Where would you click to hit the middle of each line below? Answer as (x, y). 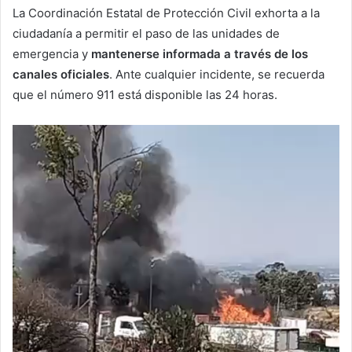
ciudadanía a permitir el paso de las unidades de (146, 34)
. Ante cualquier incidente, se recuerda (217, 75)
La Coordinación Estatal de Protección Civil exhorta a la (166, 13)
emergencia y (52, 54)
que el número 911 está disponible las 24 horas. (145, 95)
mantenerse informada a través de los (200, 54)
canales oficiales (61, 75)
